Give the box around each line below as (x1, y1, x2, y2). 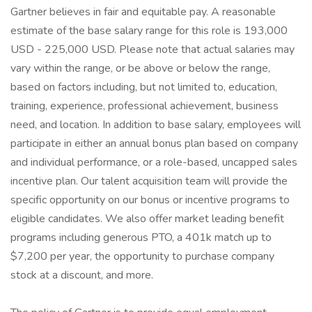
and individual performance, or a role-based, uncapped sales (10, 155, 297, 170)
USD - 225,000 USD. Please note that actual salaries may (10, 42, 295, 57)
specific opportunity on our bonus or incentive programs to (10, 192, 290, 208)
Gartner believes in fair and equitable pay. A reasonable (10, 4, 276, 19)
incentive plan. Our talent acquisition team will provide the (10, 173, 288, 189)
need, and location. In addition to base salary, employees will (10, 117, 301, 132)
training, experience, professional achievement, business (10, 98, 279, 114)
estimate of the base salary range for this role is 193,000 (10, 23, 288, 38)
